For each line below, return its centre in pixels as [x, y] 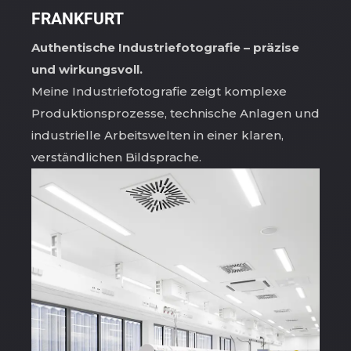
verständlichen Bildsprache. [116, 157]
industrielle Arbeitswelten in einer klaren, [157, 136]
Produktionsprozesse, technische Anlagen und [175, 114]
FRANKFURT [78, 19]
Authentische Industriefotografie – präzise [165, 48]
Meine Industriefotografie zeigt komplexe [159, 92]
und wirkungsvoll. [87, 70]
